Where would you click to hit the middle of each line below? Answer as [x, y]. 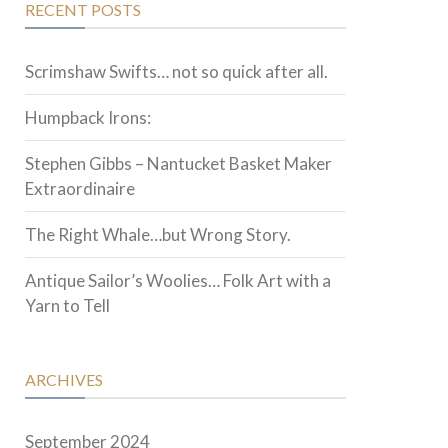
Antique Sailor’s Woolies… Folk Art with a [178, 280]
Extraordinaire [80, 188]
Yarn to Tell [67, 305]
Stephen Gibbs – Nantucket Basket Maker [178, 163]
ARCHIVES [64, 379]
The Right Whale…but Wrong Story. [158, 234]
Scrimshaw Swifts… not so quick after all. [176, 71]
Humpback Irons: [88, 117]
